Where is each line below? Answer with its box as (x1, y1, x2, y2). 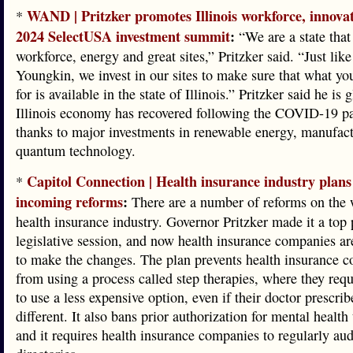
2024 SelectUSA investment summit (16, 26, 230, 46)
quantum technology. (16, 141, 136, 160)
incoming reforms (16, 191, 123, 212)
